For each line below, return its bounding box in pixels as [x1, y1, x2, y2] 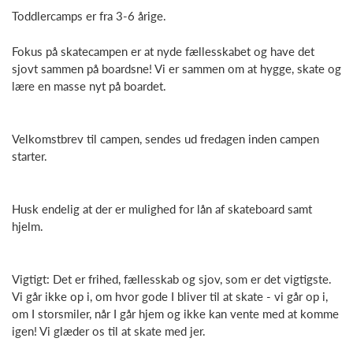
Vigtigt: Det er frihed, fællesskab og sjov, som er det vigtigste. [12, 271, 332, 286]
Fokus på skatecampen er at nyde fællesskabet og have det [12, 43, 314, 58]
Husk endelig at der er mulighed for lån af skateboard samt [12, 201, 312, 216]
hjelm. [12, 218, 43, 233]
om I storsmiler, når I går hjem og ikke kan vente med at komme [12, 306, 339, 321]
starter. [12, 148, 47, 163]
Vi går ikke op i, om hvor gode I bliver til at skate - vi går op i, [12, 288, 328, 303]
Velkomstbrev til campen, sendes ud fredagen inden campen [12, 131, 319, 146]
